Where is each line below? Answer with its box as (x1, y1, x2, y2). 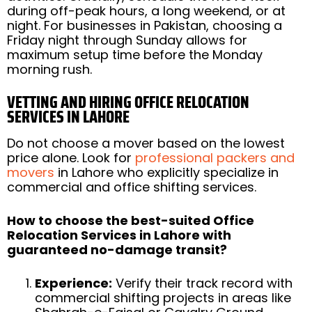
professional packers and (135, 148, 295, 166)
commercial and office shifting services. (7, 178, 256, 196)
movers (7, 163, 54, 181)
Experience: (35, 274, 112, 292)
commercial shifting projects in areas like (35, 288, 291, 306)
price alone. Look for (7, 148, 135, 166)
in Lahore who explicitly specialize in (54, 163, 279, 181)
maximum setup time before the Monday (7, 45, 263, 63)
